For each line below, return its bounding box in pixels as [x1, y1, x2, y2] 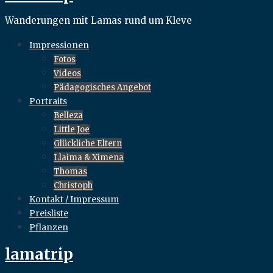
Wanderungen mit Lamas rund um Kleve [5, 14, 192, 26]
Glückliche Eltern [54, 138, 122, 149]
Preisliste [29, 207, 68, 219]
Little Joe [54, 124, 90, 135]
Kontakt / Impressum [29, 193, 119, 205]
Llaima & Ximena [54, 152, 124, 163]
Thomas [54, 166, 87, 177]
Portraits [29, 95, 67, 107]
